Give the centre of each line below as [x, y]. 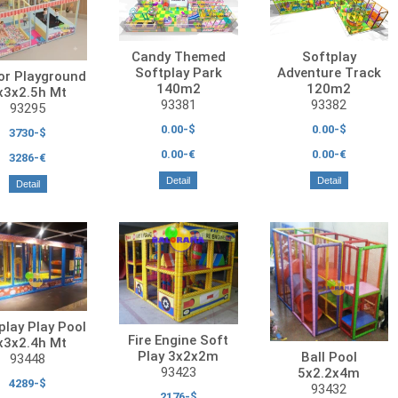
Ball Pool [329, 357]
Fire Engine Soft [179, 340]
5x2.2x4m [329, 373]
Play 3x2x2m [179, 356]
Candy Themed [178, 56]
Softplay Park [178, 72]
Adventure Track [329, 72]
